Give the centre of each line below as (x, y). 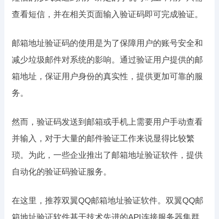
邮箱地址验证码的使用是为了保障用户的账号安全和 (107, 43)
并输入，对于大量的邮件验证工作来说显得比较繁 (103, 139)
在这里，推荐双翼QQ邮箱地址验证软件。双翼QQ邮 (107, 201)
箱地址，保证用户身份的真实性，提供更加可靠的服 (107, 77)
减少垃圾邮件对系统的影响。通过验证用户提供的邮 (107, 60)
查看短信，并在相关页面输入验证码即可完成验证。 (107, 14)
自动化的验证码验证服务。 (61, 172)
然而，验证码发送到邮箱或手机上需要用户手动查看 (107, 122)
